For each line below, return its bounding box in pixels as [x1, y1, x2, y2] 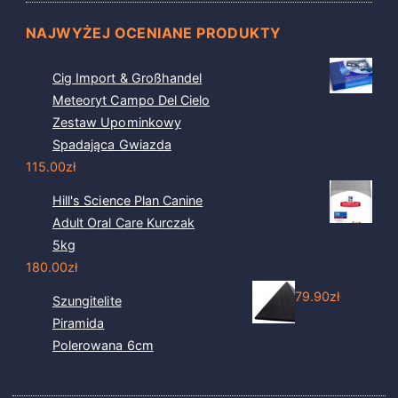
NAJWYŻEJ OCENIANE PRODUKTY [26, 24, 282, 42]
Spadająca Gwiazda [52, 137, 171, 152]
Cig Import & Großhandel [52, 70, 203, 85]
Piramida [52, 315, 105, 330]
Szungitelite [52, 293, 122, 308]
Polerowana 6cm [52, 338, 154, 353]
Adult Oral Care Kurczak [52, 215, 195, 230]
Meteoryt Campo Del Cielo [52, 92, 211, 107]
